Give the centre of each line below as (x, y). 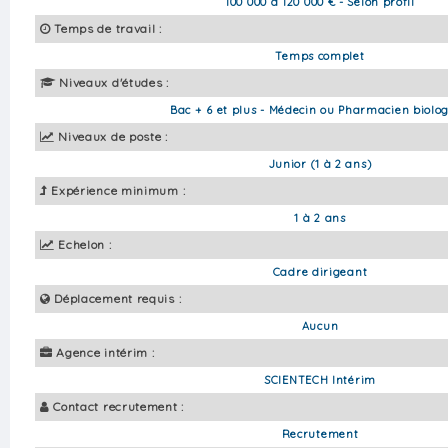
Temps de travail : (108, 28)
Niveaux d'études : (114, 82)
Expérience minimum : (118, 190)
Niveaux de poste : (113, 136)
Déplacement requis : (118, 298)
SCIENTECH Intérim (320, 379)
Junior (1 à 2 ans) (320, 163)
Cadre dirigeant (320, 271)
